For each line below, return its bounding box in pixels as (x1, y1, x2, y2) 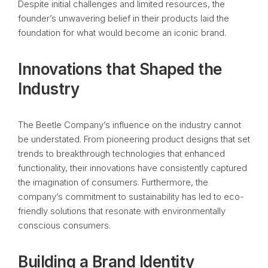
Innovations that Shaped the (18, 60, 222, 78)
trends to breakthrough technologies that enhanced (18, 148, 225, 159)
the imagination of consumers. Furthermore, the (18, 176, 208, 188)
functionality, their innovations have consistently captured (18, 162, 247, 173)
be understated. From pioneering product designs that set (18, 133, 250, 145)
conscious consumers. (18, 220, 111, 231)
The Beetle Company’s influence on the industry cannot (18, 119, 241, 130)
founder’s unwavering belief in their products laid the (18, 13, 229, 24)
